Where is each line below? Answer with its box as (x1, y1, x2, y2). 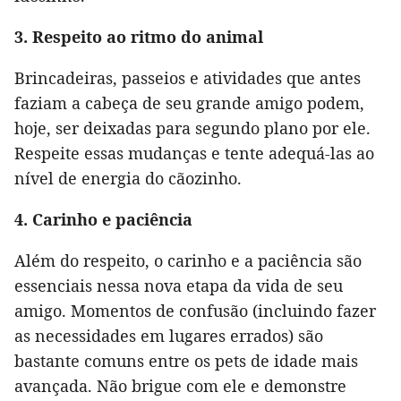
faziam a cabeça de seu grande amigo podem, (14, 92, 364, 115)
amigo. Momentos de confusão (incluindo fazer (14, 300, 376, 322)
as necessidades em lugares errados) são (14, 325, 323, 347)
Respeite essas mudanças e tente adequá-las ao (14, 142, 374, 165)
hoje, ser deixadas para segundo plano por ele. (14, 117, 371, 140)
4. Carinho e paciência (14, 209, 192, 231)
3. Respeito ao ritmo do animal (14, 26, 263, 48)
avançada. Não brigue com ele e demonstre (14, 375, 346, 397)
